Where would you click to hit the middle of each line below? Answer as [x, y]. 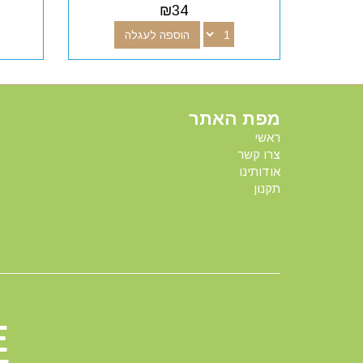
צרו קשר [259, 154]
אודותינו [260, 171]
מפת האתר [235, 118]
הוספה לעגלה [157, 34]
